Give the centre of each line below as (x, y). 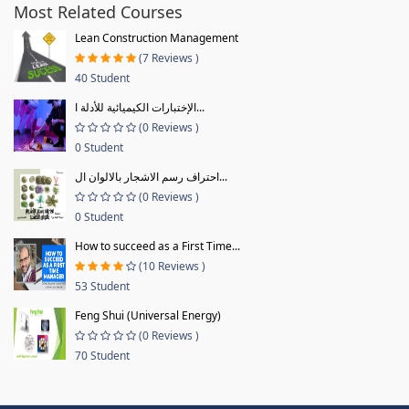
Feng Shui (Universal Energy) (148, 315)
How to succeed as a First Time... (157, 246)
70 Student (102, 355)
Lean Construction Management (157, 37)
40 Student (102, 78)
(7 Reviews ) (169, 58)
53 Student (102, 286)
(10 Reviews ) (172, 266)
